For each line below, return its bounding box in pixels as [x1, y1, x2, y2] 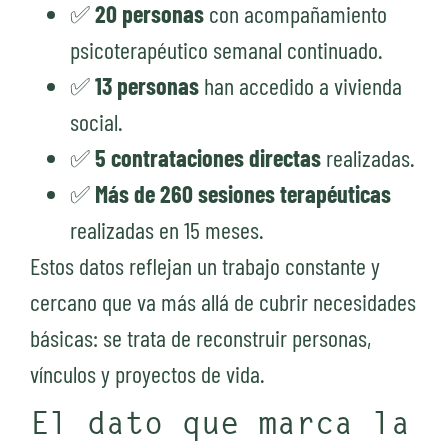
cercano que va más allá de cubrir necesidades [30, 287, 416, 317]
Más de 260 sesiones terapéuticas [95, 179, 391, 209]
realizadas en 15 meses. [70, 215, 264, 245]
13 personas [95, 71, 199, 101]
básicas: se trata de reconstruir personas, [30, 323, 371, 353]
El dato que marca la [30, 409, 410, 442]
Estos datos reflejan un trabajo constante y [30, 251, 380, 281]
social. [70, 107, 123, 137]
